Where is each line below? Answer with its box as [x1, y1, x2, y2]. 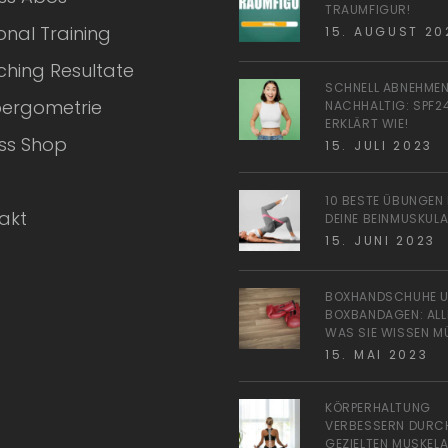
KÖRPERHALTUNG [325, 399, 431, 416]
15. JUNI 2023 [325, 232, 437, 249]
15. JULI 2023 [325, 137, 434, 154]
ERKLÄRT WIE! [325, 115, 409, 132]
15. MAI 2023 [325, 346, 429, 363]
